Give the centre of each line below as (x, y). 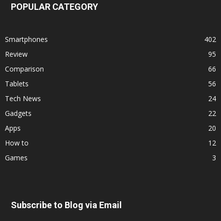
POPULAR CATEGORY (55, 6)
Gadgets (18, 113)
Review (16, 54)
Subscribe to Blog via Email (66, 205)
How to (17, 143)
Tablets (17, 83)
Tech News (23, 98)
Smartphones (26, 39)
